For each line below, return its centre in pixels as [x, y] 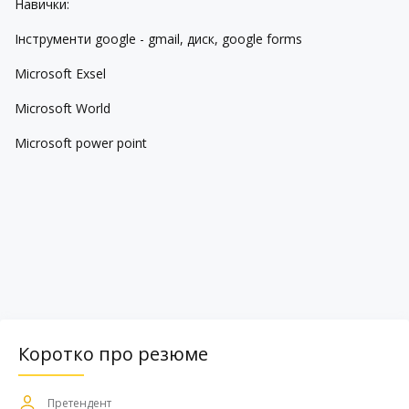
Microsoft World [64, 108]
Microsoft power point [83, 143]
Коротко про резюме [113, 354]
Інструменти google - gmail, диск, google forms [158, 39]
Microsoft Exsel [62, 73]
